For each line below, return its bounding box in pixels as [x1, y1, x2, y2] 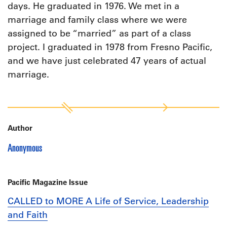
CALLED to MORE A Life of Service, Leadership [8, 196, 209, 207]
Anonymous [8, 140, 42, 155]
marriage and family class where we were [8, 14, 187, 26]
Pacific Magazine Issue [8, 177, 88, 187]
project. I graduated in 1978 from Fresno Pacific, [8, 42, 212, 53]
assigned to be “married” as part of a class [8, 28, 191, 40]
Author [8, 123, 32, 133]
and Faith [8, 209, 48, 221]
